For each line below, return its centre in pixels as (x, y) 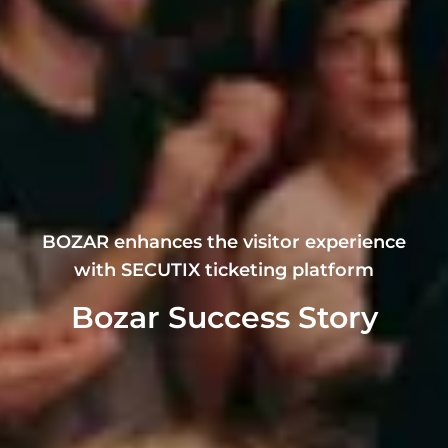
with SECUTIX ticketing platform (224, 270)
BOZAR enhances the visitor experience (224, 242)
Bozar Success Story (224, 317)
